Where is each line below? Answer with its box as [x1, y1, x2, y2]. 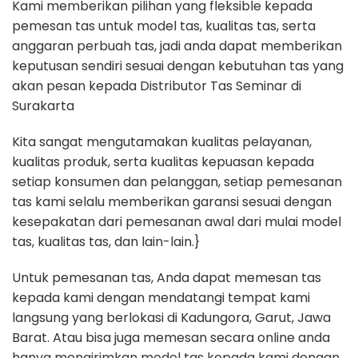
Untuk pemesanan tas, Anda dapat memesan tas [12, 268, 321, 287]
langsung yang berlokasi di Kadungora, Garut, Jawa [12, 308, 331, 327]
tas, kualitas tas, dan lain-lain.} [12, 233, 200, 251]
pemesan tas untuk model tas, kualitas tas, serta [12, 17, 316, 35]
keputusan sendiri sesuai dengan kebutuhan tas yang [12, 57, 344, 75]
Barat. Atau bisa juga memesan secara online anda [12, 328, 330, 347]
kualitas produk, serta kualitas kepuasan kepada [12, 153, 314, 171]
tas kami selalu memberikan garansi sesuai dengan [12, 193, 332, 211]
